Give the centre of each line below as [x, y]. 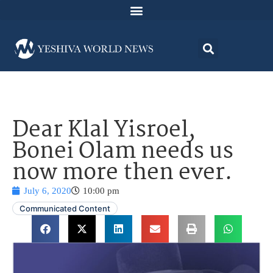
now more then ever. [122, 174]
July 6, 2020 [48, 191]
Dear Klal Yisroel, [104, 131]
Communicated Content [65, 209]
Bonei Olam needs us [123, 152]
